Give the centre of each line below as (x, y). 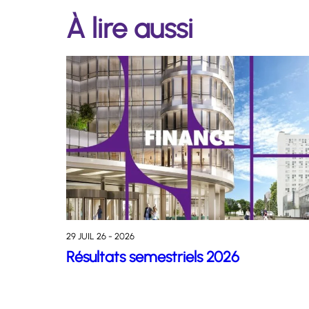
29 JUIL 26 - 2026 (100, 236)
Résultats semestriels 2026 (153, 257)
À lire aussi (130, 29)
